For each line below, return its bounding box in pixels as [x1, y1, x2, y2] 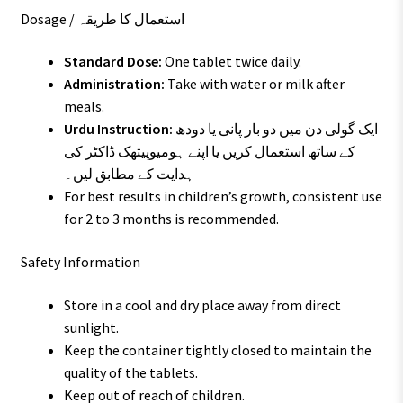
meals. [63, 97, 104, 116]
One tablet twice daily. [161, 52, 301, 71]
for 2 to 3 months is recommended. [63, 210, 279, 228]
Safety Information [20, 252, 140, 271]
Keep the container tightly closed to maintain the [63, 340, 372, 359]
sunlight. [63, 318, 119, 336]
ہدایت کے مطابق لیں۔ [63, 165, 194, 184]
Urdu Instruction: [63, 120, 173, 139]
